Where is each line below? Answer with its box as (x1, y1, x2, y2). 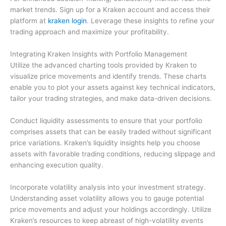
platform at (10, 17, 48, 25)
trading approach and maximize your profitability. (10, 28, 169, 36)
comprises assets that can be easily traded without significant (10, 128, 211, 136)
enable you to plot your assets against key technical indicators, (10, 83, 215, 92)
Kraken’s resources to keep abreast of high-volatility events (10, 216, 203, 224)
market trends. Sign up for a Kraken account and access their (10, 6, 210, 14)
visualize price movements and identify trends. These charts (10, 72, 206, 81)
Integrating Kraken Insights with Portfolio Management (10, 50, 187, 59)
